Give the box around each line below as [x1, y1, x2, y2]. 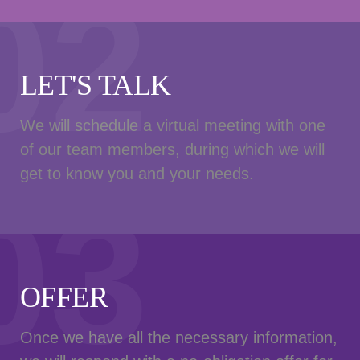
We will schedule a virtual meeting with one [20, 117, 325, 135]
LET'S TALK [20, 69, 171, 102]
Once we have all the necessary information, [20, 329, 337, 347]
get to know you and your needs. [20, 165, 254, 183]
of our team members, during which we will [20, 141, 325, 159]
